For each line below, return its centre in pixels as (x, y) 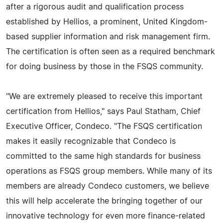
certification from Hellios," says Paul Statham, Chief (103, 111)
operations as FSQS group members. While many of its (109, 171)
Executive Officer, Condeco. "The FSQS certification (104, 126)
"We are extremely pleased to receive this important (104, 96)
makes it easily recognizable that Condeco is (91, 141)
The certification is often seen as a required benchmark (111, 52)
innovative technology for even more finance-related (106, 216)
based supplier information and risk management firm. (108, 37)
